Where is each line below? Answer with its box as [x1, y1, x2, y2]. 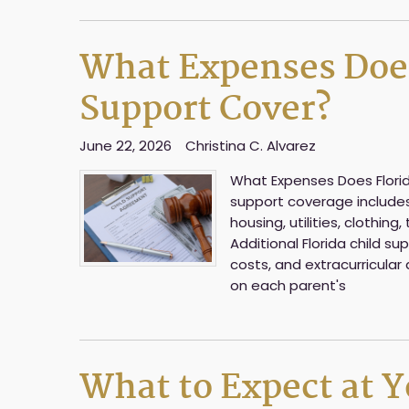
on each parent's [230, 276, 346, 295]
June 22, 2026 [79, 136, 172, 155]
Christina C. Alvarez [185, 136, 316, 155]
